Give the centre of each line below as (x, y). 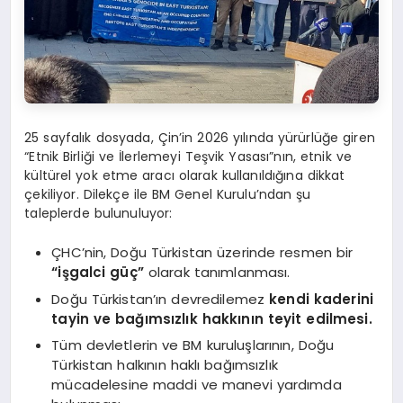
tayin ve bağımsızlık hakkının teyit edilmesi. (212, 318)
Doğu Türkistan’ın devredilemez (161, 299)
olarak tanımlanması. (217, 273)
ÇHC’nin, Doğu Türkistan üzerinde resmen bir (202, 253)
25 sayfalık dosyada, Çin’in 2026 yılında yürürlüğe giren (200, 137)
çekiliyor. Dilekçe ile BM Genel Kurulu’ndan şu (168, 194)
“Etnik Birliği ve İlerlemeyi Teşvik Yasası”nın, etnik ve (188, 156)
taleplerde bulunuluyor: (99, 213)
